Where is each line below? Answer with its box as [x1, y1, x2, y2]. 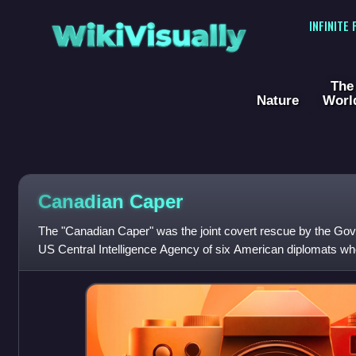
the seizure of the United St [37, 261, 178, 275]
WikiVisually [46, 9, 251, 52]
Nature [257, 92, 299, 109]
